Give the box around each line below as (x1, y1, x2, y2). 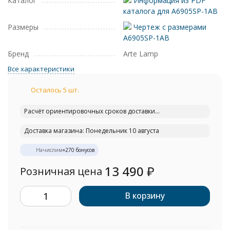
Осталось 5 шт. (31, 85, 79, 94)
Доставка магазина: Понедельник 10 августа (24, 126, 159, 135)
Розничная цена (20, 164, 102, 178)
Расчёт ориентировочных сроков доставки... (24, 107, 160, 116)
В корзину (124, 190, 165, 201)
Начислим (36, 146, 63, 154)
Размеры (8, 22, 39, 32)
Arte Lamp (123, 49, 158, 59)
